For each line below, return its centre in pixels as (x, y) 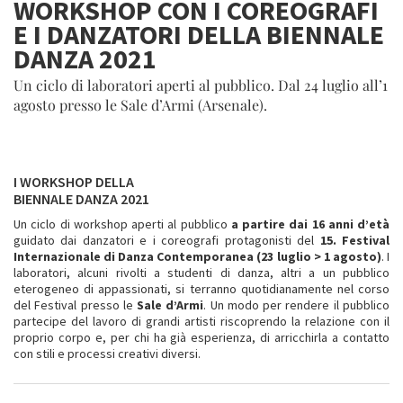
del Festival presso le (76, 304)
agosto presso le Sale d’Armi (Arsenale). (140, 104)
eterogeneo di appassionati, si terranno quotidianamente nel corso (201, 288)
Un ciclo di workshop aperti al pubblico (122, 224)
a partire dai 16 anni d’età (310, 224)
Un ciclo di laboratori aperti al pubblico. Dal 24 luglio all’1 (201, 85)
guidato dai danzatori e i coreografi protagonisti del (167, 240)
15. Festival (355, 240)
